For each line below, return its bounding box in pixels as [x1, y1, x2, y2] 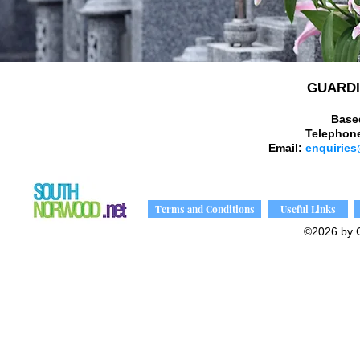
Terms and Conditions [154, 202, 255, 215]
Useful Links [280, 202, 336, 215]
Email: [268, 141, 302, 154]
